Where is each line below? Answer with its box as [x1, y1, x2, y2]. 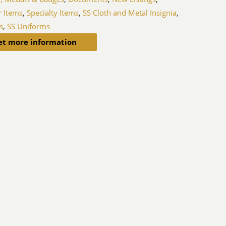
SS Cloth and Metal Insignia [83, 8, 177, 18]
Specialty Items [27, 8, 79, 18]
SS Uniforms [7, 21, 50, 32]
